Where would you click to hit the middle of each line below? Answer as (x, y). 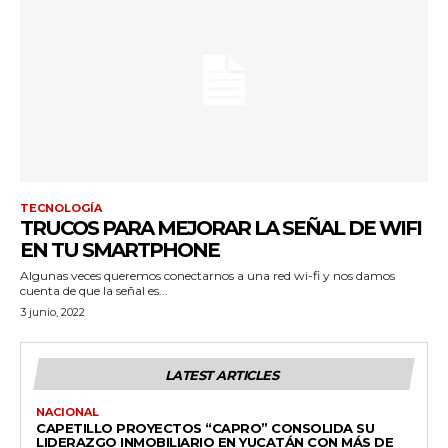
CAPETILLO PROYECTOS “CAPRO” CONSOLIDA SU (205, 427)
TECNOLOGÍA (61, 207)
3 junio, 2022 (52, 311)
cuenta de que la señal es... (94, 290)
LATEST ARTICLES (221, 374)
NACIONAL (67, 411)
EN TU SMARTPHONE (119, 249)
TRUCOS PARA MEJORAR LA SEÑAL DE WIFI (220, 227)
